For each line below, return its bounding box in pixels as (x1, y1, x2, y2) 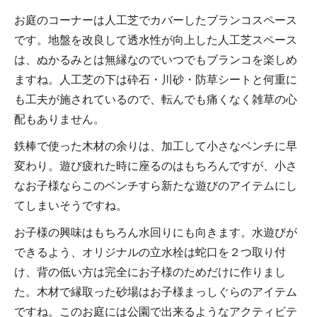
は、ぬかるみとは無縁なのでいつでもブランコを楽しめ (14, 50, 297, 67)
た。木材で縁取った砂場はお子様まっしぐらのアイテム (14, 282, 297, 299)
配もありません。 (14, 110, 105, 127)
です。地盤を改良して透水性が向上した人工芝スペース (14, 30, 297, 47)
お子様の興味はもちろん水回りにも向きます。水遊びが (14, 223, 297, 240)
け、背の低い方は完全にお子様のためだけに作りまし (14, 263, 286, 279)
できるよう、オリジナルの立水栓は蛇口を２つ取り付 (14, 243, 286, 260)
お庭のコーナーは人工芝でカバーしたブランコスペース (14, 11, 297, 28)
